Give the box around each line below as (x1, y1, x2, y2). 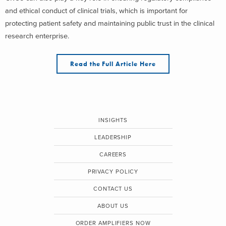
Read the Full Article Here (70, 59, 156, 68)
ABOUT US (97, 202, 129, 209)
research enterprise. (5, 32, 69, 40)
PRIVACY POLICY (87, 168, 139, 175)
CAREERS (99, 151, 127, 158)
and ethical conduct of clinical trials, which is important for (5, 7, 188, 15)
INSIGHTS (98, 117, 128, 124)
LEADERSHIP (94, 134, 132, 141)
